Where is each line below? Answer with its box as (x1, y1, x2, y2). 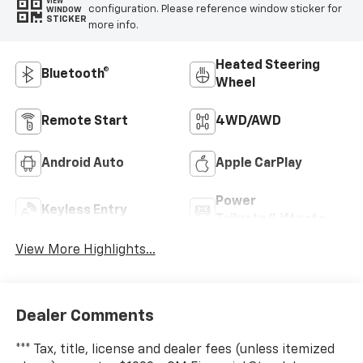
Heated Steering (216, 58, 320, 72)
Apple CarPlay (216, 156, 302, 170)
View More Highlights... (15, 243, 156, 257)
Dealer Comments (15, 308, 154, 325)
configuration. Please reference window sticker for (88, 4, 342, 15)
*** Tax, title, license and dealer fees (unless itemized (15, 344, 335, 357)
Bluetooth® (41, 67, 109, 81)
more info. (88, 20, 139, 32)
